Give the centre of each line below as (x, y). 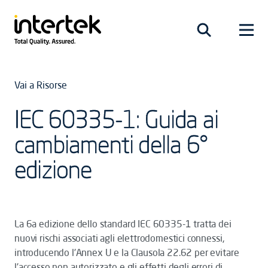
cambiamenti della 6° (111, 144)
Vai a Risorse (41, 85)
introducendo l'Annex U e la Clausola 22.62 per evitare (127, 252)
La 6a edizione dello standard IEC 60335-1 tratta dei (123, 224)
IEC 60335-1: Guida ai (117, 119)
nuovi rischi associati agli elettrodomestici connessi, (119, 238)
